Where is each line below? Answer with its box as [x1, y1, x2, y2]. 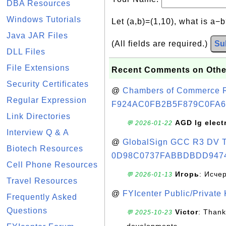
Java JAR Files [7, 31, 68, 40]
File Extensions [7, 64, 70, 72]
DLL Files [7, 47, 45, 56]
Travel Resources [7, 177, 78, 185]
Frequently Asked [7, 193, 77, 201]
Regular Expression [7, 96, 87, 104]
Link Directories [7, 112, 71, 121]
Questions [7, 206, 47, 215]
